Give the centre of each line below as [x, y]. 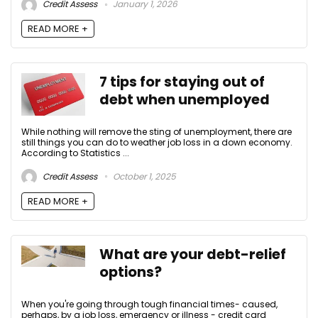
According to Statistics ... [75, 153]
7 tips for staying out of [182, 82]
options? [131, 272]
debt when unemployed [185, 100]
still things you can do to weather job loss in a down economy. [157, 143]
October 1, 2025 [143, 176]
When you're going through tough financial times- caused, [149, 304]
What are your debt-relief [193, 254]
